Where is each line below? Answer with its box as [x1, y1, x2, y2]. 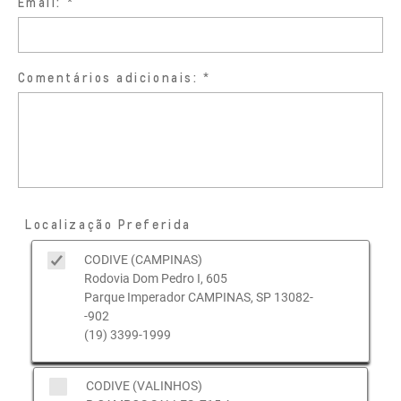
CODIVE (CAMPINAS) [83, 252, 202, 267]
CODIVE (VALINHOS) [85, 379, 202, 394]
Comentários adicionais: [17, 69, 199, 85]
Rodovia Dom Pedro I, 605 [83, 270, 227, 286]
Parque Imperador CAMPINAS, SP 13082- [83, 289, 313, 304]
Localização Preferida [25, 216, 192, 232]
